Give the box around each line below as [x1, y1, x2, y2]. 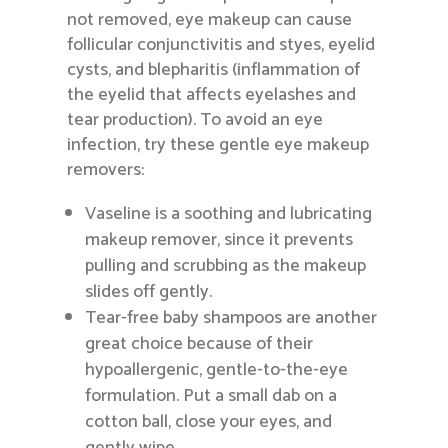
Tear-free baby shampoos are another [85, 303, 378, 334]
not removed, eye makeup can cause [67, 5, 353, 36]
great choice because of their [85, 329, 314, 360]
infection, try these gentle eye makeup [67, 130, 370, 161]
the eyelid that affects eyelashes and [67, 80, 357, 111]
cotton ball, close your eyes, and [85, 407, 333, 438]
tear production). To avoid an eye [67, 105, 324, 136]
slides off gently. [85, 277, 213, 308]
